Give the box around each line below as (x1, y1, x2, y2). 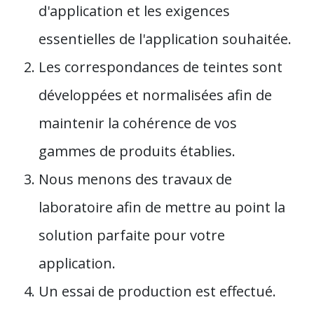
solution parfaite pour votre (39, 225, 225, 245)
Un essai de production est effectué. (39, 281, 276, 301)
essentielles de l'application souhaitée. (39, 29, 292, 48)
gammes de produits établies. (39, 141, 235, 161)
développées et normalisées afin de (39, 85, 272, 104)
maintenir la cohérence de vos (39, 113, 237, 132)
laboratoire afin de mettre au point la (39, 197, 285, 217)
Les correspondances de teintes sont (39, 57, 282, 76)
